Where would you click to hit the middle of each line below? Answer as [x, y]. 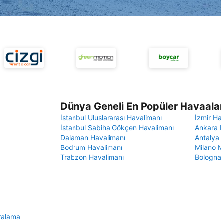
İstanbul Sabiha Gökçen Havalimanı [117, 128]
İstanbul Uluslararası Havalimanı [111, 118]
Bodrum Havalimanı [91, 147]
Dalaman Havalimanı [93, 137]
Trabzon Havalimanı [92, 157]
